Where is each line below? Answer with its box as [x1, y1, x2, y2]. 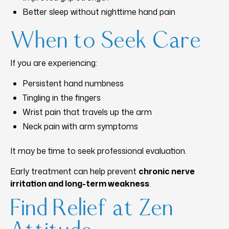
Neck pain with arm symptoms [22, 120, 138, 132]
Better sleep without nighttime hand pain [22, 6, 175, 17]
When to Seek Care [10, 31, 201, 52]
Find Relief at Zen [10, 198, 173, 219]
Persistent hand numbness [22, 77, 124, 89]
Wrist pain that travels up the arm [22, 106, 152, 118]
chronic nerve [139, 165, 195, 177]
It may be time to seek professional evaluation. [10, 145, 187, 156]
